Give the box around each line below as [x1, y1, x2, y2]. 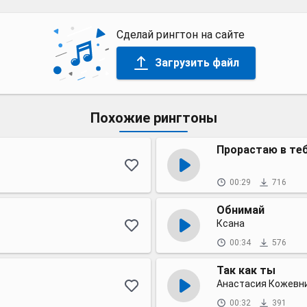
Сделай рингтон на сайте [116, 27, 245, 41]
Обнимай [217, 204, 265, 217]
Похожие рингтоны [90, 110, 217, 126]
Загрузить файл [154, 56, 239, 69]
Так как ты [217, 264, 275, 277]
